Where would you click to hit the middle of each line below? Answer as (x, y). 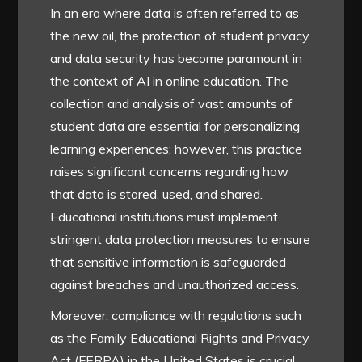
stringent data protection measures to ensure (181, 239)
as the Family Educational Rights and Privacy (180, 337)
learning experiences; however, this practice (177, 148)
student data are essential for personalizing (175, 126)
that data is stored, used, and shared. (157, 194)
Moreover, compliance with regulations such (176, 315)
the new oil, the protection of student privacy (180, 35)
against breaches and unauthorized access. (175, 284)
